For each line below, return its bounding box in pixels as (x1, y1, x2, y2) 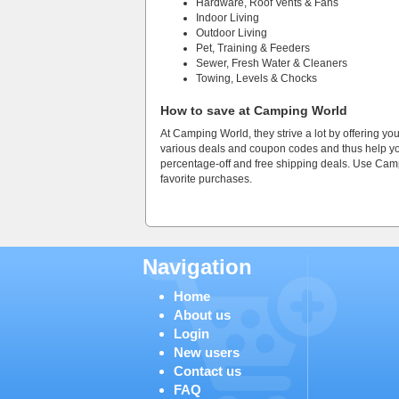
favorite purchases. (160, 173, 252, 185)
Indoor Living (196, 12, 259, 24)
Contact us (174, 363, 241, 379)
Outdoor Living (196, 27, 267, 39)
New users (174, 345, 240, 360)
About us (174, 307, 231, 322)
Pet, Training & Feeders (196, 42, 310, 54)
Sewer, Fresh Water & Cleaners (196, 57, 347, 69)
